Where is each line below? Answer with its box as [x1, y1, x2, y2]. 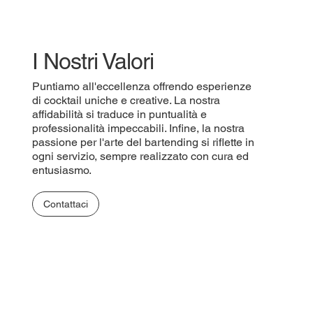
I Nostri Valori [31, 48, 154, 75]
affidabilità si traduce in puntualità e [31, 108, 207, 122]
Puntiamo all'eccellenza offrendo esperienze [31, 80, 252, 94]
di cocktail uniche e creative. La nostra [31, 94, 220, 108]
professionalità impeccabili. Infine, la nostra [31, 122, 245, 136]
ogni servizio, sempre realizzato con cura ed [31, 150, 249, 163]
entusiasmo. [31, 163, 92, 177]
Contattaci [43, 198, 88, 210]
